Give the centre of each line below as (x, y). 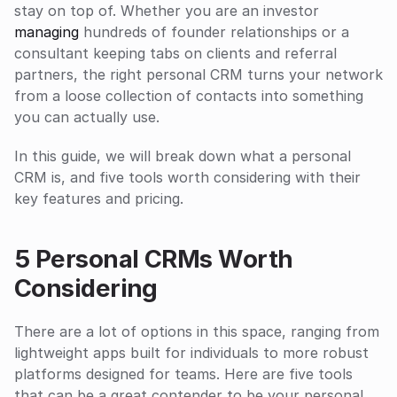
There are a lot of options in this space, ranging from (197, 331)
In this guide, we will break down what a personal (183, 156)
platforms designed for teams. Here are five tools (183, 374)
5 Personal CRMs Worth (154, 259)
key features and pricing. (101, 198)
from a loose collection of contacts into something (189, 96)
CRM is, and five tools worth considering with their (187, 177)
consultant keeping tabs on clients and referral (175, 53)
